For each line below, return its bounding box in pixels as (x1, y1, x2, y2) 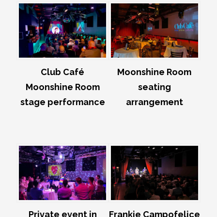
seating (138, 82, 171, 93)
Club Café (41, 67, 85, 77)
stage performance (20, 97, 105, 108)
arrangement (125, 97, 183, 108)
